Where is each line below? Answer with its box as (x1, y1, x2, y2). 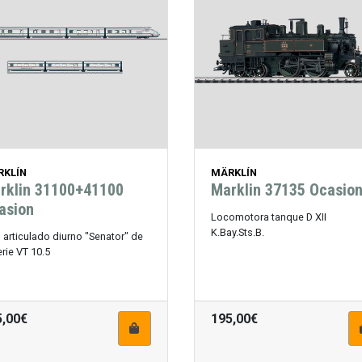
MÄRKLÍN (210, 166, 257, 179)
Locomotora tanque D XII (210, 211, 326, 224)
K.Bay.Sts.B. (210, 226, 264, 239)
